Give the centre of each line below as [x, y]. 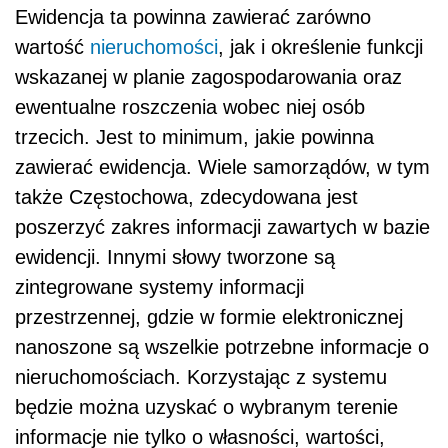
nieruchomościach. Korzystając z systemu [201, 377]
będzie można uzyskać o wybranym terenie [206, 407]
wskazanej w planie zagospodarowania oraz [208, 77]
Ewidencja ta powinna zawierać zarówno [193, 17]
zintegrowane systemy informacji [159, 287]
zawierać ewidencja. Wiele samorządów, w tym [222, 167]
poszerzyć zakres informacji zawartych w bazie [222, 227]
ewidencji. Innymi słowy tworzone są [175, 257]
